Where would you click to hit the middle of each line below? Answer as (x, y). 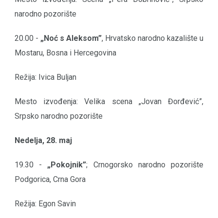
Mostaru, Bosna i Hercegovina (65, 53)
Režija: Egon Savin (45, 204)
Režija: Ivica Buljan (45, 77)
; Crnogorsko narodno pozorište (145, 165)
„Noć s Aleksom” (71, 38)
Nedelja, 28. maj (43, 141)
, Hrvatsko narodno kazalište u (153, 38)
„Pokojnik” (67, 165)
